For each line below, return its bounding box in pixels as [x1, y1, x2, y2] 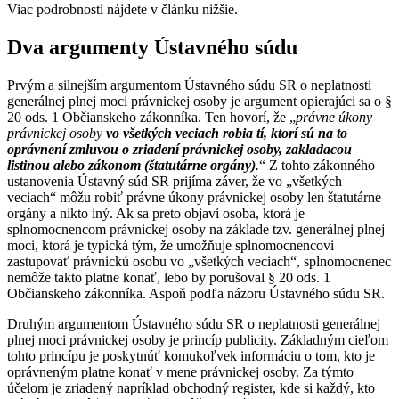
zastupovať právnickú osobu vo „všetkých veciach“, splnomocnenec [7, 253, 391, 269]
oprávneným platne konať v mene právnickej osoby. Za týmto [7, 363, 354, 379]
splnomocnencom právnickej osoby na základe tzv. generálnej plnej [7, 221, 385, 237]
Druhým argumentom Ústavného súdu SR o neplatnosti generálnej [7, 315, 380, 331]
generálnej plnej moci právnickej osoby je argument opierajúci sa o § [7, 93, 392, 109]
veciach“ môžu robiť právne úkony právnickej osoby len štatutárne [7, 189, 381, 205]
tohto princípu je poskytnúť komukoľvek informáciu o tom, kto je [7, 347, 375, 363]
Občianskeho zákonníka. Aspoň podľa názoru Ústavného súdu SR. [7, 285, 385, 301]
